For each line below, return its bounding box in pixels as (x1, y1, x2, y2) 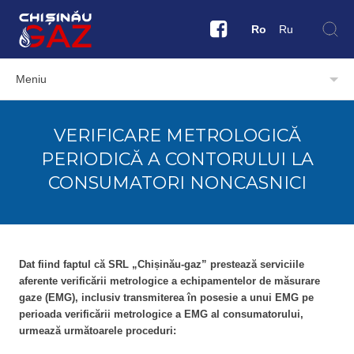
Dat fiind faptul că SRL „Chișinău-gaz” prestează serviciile (19, 258, 304, 270)
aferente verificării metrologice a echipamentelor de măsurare (19, 275, 320, 287)
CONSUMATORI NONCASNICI (47, 172, 307, 194)
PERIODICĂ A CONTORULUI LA (40, 149, 314, 170)
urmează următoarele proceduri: (19, 325, 176, 337)
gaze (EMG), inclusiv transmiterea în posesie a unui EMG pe (19, 292, 314, 303)
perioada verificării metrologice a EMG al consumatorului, (19, 308, 303, 320)
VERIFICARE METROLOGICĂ (53, 125, 301, 146)
